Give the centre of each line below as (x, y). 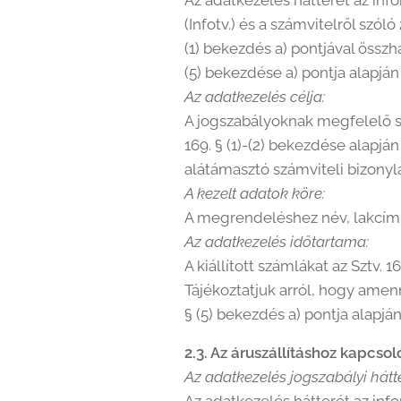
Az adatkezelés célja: (254, 97)
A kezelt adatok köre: (254, 193)
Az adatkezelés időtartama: (276, 242)
